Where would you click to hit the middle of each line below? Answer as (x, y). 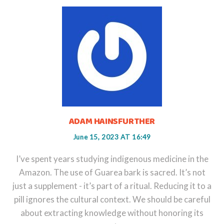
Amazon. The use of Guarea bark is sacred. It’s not (112, 172)
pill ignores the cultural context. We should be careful (112, 199)
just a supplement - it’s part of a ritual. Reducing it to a (112, 185)
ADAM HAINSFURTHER (112, 121)
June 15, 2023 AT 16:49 (112, 137)
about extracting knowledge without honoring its (112, 212)
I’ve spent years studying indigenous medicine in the (112, 158)
